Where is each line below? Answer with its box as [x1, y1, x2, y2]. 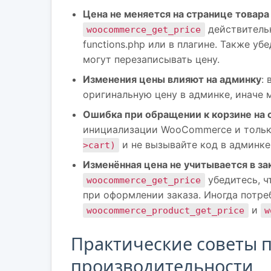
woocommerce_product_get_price [87, 204, 245, 216]
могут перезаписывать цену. [83, 53, 220, 65]
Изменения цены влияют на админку [83, 73, 261, 85]
